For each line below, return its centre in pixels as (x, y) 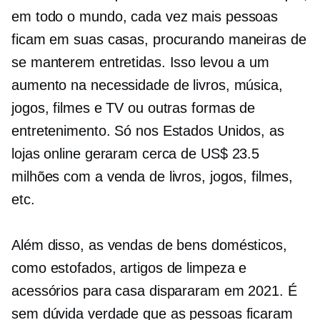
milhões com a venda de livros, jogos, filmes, (152, 176)
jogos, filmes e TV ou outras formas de (134, 108)
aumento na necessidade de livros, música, (147, 85)
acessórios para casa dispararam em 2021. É (154, 291)
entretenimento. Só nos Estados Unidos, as (148, 131)
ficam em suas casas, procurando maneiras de (159, 39)
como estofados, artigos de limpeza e (129, 268)
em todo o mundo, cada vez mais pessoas (145, 16)
